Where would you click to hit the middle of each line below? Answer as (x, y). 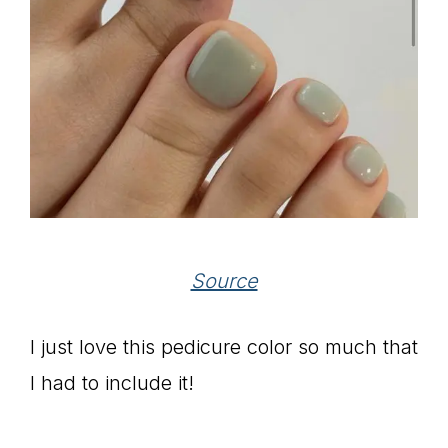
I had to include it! (112, 382)
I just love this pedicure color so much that (224, 346)
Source (224, 280)
